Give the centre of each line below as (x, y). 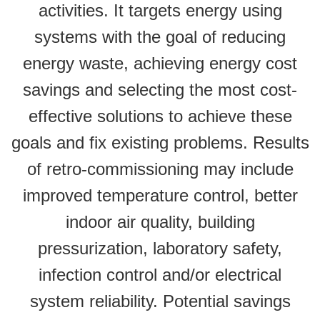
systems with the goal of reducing (160, 37)
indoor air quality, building (160, 222)
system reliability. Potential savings (160, 301)
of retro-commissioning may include (160, 169)
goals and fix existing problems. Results (160, 142)
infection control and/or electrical (160, 275)
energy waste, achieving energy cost (160, 63)
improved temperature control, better (160, 195)
